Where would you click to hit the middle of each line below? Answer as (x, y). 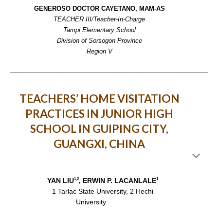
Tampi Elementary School (99, 30)
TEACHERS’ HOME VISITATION (99, 99)
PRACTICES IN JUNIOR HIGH (99, 114)
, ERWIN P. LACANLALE (118, 180)
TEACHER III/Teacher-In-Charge (99, 19)
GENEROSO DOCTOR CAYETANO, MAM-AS (99, 8)
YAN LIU (61, 180)
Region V (99, 51)
